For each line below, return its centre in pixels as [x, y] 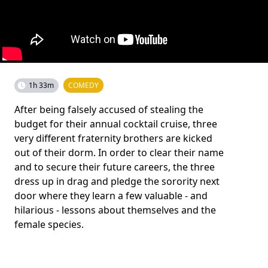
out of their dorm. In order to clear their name [119, 153]
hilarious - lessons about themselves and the [115, 210]
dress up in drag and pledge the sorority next [117, 181]
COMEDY [83, 85]
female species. [49, 224]
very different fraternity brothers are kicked [113, 138]
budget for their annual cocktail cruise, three [116, 124]
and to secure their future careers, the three [115, 167]
